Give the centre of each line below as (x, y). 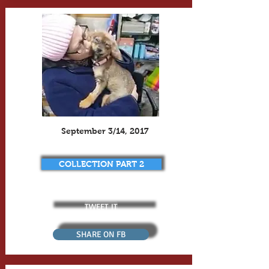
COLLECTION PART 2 (101, 164)
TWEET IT (101, 206)
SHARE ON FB (101, 234)
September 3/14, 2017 (105, 131)
